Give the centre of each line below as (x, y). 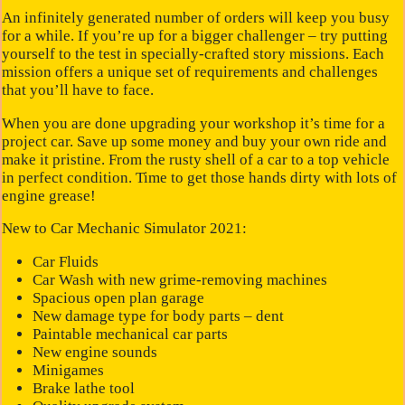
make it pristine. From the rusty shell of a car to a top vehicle (196, 159)
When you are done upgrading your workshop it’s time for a (194, 123)
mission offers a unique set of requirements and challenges (190, 72)
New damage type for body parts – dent (158, 316)
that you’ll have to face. (78, 90)
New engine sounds (94, 353)
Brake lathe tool (83, 389)
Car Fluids (65, 262)
